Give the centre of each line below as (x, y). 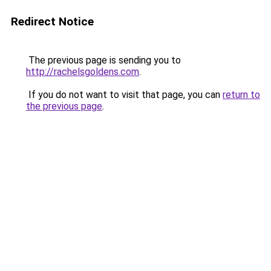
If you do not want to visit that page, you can (124, 95)
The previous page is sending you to (103, 60)
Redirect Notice (52, 21)
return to (241, 95)
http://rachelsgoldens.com (83, 72)
